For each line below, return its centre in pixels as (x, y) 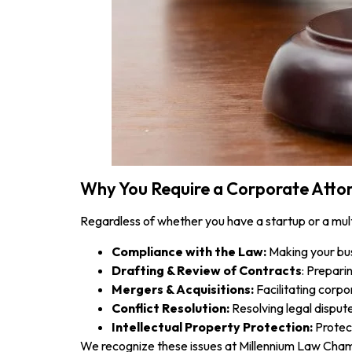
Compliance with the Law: (189, 251)
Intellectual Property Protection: (212, 326)
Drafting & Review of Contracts (207, 270)
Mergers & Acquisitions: (183, 289)
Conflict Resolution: (172, 308)
